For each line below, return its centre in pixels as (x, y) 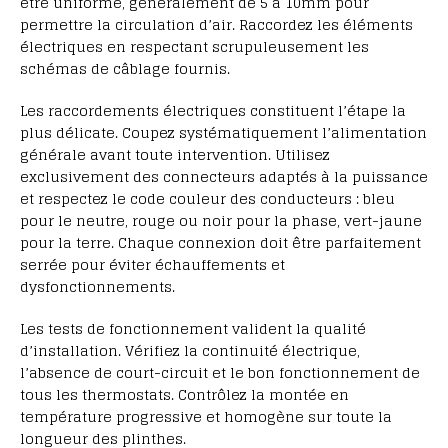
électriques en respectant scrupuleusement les (194, 47)
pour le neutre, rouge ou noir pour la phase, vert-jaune (221, 221)
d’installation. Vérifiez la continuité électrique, (190, 351)
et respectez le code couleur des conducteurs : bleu (207, 199)
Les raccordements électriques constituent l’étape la (213, 111)
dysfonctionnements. (97, 287)
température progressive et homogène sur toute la (206, 417)
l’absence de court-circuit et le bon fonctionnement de (220, 373)
